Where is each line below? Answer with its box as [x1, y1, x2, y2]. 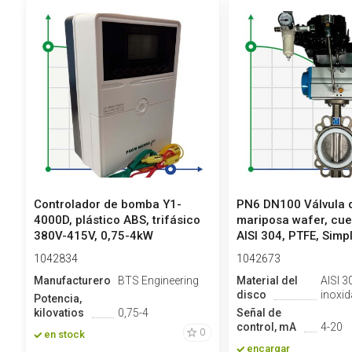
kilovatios [33, 306, 84, 320]
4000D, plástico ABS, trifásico [33, 213, 200, 228]
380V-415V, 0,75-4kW [33, 229, 153, 244]
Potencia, [33, 292, 82, 306]
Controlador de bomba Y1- [33, 197, 181, 212]
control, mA [236, 321, 296, 334]
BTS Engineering [117, 274, 199, 288]
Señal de [236, 306, 281, 320]
